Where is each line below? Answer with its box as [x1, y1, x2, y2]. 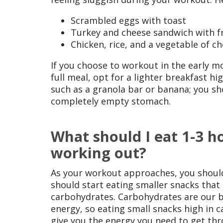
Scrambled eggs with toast [71, 14, 186, 27]
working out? [51, 143, 146, 163]
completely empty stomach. [51, 95, 171, 108]
